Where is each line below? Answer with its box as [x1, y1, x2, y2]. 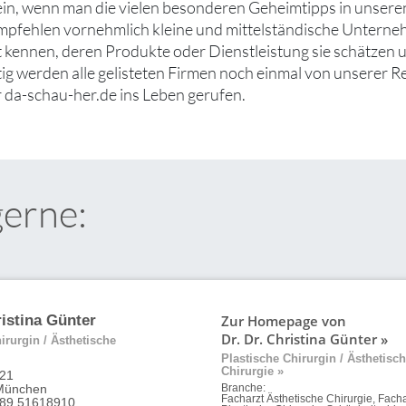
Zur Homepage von [221, 310, 346, 331]
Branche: [221, 382, 266, 393]
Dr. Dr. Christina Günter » [221, 328, 388, 349]
